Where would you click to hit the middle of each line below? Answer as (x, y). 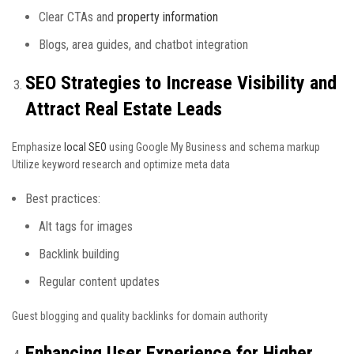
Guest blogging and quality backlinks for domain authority (140, 316)
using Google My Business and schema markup (213, 147)
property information (168, 17)
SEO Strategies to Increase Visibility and (181, 83)
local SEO (85, 147)
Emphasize (38, 147)
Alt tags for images (86, 226)
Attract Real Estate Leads (124, 109)
